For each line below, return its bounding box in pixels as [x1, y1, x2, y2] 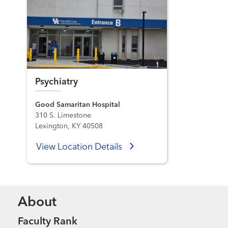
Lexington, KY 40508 [35, 123, 103, 130]
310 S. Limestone [35, 112, 92, 120]
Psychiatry [35, 77, 78, 87]
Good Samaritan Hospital [35, 101, 121, 109]
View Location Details [36, 142, 124, 152]
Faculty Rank [18, 216, 78, 227]
